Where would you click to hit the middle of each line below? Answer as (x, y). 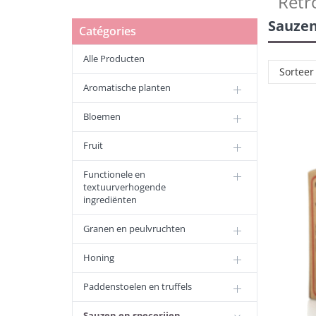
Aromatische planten (127, 87)
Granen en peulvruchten (134, 229)
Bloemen (102, 116)
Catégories (108, 31)
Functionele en (114, 174)
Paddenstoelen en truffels (138, 286)
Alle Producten (114, 59)
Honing (99, 257)
